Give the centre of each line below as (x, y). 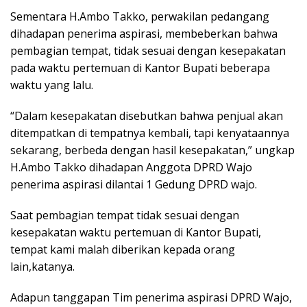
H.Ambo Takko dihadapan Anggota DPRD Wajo (131, 167)
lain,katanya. (42, 267)
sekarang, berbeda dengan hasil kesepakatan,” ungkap (152, 150)
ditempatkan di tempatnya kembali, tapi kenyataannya (150, 133)
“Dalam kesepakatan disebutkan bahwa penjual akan (147, 116)
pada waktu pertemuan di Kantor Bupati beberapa (140, 68)
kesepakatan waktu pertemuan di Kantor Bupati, (136, 232)
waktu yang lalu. (52, 85)
